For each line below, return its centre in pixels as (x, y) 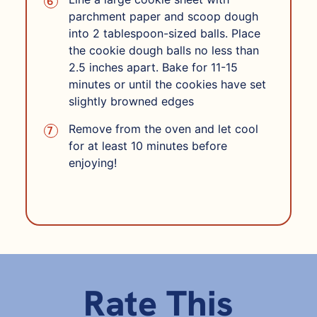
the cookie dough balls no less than (163, 50)
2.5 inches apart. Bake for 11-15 (153, 67)
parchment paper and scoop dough (163, 16)
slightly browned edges (131, 101)
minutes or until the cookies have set (167, 84)
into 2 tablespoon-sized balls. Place (164, 33)
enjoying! (92, 162)
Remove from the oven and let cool (163, 128)
